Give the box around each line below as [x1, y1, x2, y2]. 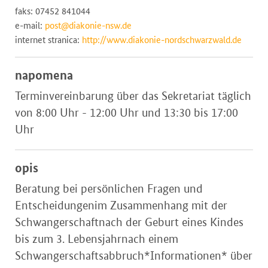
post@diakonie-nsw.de [45, 20, 132, 32]
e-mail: [15, 20, 45, 32]
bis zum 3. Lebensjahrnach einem [15, 232, 178, 246]
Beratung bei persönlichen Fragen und [15, 181, 203, 196]
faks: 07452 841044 [15, 5, 90, 17]
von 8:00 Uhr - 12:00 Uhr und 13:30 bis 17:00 [15, 105, 238, 120]
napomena [15, 67, 73, 83]
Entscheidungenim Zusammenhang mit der [15, 198, 227, 213]
